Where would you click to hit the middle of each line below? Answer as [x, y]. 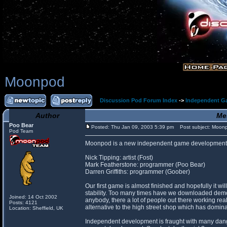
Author [47, 116]
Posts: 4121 [23, 202]
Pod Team [21, 131]
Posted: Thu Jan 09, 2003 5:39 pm [133, 127]
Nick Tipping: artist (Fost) [119, 158]
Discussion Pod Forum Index [139, 100]
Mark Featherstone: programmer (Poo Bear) [145, 165]
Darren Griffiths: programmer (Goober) [138, 172]
